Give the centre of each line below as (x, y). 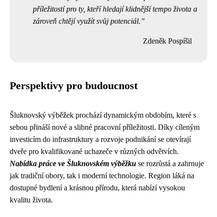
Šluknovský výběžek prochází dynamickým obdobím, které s (103, 115)
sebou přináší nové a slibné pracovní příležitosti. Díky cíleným (105, 127)
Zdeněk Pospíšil (167, 41)
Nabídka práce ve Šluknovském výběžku (73, 163)
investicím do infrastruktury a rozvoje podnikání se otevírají (100, 139)
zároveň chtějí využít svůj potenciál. (87, 21)
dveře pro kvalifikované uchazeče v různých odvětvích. (94, 151)
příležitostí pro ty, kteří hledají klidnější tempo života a (115, 9)
